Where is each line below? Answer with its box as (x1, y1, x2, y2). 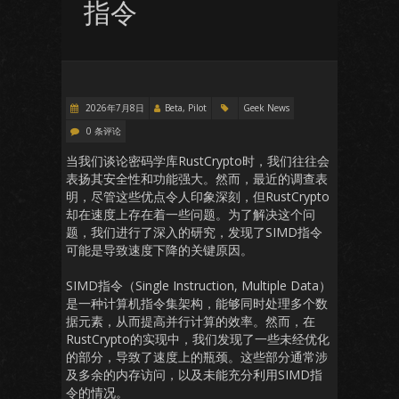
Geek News (243, 102, 289, 114)
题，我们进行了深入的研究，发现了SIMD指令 (66, 224, 322, 240)
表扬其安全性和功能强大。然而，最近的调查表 (66, 170, 328, 187)
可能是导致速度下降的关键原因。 (66, 241, 253, 258)
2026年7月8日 (83, 102, 144, 114)
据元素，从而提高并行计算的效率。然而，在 (66, 313, 315, 330)
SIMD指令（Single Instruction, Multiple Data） (66, 277, 331, 294)
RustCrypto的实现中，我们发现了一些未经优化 (66, 330, 330, 347)
